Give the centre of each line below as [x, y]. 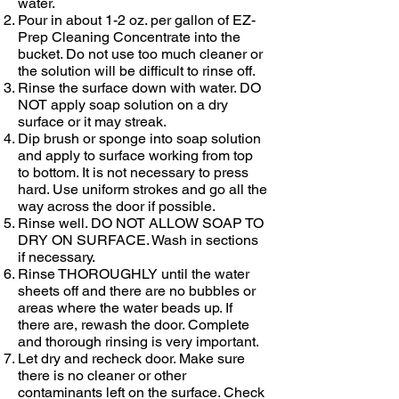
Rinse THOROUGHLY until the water [134, 273]
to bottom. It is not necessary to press [133, 172]
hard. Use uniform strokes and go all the [142, 189]
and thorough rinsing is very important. [138, 341]
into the [216, 37]
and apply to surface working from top [135, 155]
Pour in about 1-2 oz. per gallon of [125, 20]
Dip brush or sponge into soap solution [139, 138]
